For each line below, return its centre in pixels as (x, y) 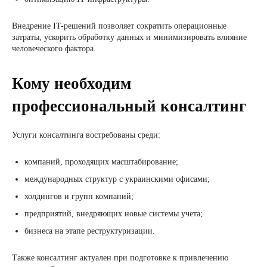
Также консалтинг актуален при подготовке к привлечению (120, 258)
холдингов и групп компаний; (79, 196)
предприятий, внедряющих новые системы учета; (114, 214)
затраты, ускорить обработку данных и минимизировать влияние (129, 37)
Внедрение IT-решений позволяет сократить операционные (119, 26)
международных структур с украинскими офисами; (117, 179)
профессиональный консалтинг (129, 106)
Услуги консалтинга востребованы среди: (86, 135)
